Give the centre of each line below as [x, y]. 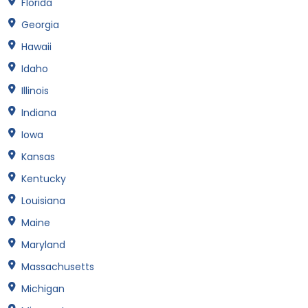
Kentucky [44, 179]
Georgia [40, 25]
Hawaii [36, 47]
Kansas [38, 157]
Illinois [35, 91]
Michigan [43, 289]
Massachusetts [58, 267]
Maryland [43, 245]
